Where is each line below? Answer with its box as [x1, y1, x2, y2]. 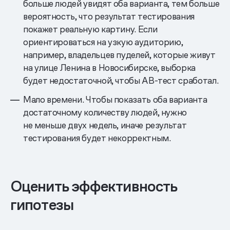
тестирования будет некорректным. [23, 132, 171, 144]
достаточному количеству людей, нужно [23, 106, 187, 119]
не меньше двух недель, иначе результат [23, 119, 187, 131]
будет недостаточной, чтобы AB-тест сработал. [23, 74, 219, 87]
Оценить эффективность [10, 177, 178, 197]
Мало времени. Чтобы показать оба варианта [23, 93, 207, 106]
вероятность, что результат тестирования [23, 10, 195, 23]
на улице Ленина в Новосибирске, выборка [23, 62, 196, 74]
